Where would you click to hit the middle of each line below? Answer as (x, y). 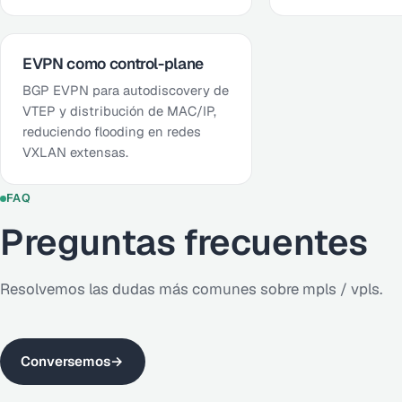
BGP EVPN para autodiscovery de (126, 90)
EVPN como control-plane (114, 63)
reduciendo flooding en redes (112, 131)
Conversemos (66, 361)
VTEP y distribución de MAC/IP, (119, 110)
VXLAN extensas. (75, 152)
